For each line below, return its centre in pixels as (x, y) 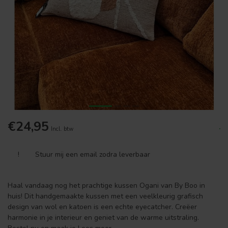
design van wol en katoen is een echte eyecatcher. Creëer (102, 207)
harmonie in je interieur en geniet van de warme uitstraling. (103, 218)
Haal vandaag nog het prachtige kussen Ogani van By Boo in (106, 186)
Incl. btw (62, 129)
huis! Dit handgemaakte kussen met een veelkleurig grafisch (105, 196)
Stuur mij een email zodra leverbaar (93, 154)
